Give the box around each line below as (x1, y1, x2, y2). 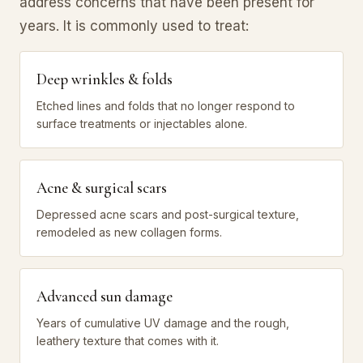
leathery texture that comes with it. (36, 333, 219, 348)
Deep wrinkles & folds (36, 69, 173, 88)
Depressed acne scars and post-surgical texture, (36, 207, 299, 221)
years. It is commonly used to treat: (19, 17, 249, 34)
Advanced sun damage (36, 286, 173, 305)
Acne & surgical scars (36, 177, 167, 197)
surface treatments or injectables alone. (36, 116, 247, 130)
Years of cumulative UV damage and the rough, (36, 315, 289, 330)
